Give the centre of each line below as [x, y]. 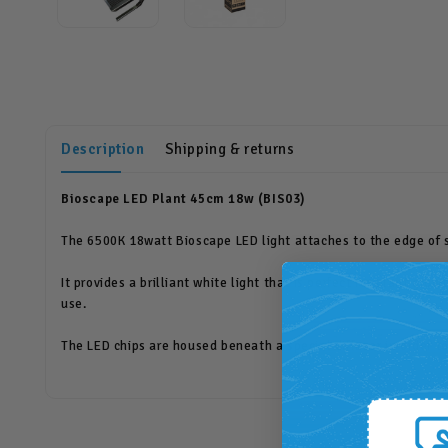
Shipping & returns [229, 149]
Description [103, 149]
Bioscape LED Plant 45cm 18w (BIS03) [183, 199]
